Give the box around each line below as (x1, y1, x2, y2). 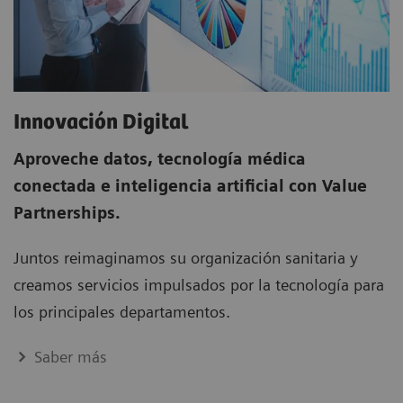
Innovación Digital (13, 110, 189, 135)
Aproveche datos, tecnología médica (13, 148, 306, 168)
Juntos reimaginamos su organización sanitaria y (13, 247, 358, 267)
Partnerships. (13, 202, 121, 222)
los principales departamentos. (13, 301, 235, 321)
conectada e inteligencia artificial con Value (13, 175, 367, 195)
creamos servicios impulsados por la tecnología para (13, 274, 384, 294)
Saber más (34, 346, 108, 366)
